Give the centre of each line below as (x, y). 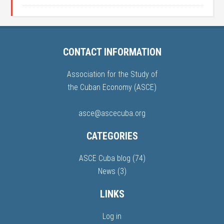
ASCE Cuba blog (104, 158)
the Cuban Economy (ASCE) (112, 87)
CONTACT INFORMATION (112, 52)
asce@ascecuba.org (112, 113)
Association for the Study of (112, 74)
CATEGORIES (112, 136)
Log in (112, 216)
